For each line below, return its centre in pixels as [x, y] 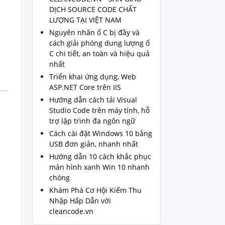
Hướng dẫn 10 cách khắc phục [100, 157]
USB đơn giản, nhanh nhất [93, 144]
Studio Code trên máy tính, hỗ [99, 110]
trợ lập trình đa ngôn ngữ [92, 121]
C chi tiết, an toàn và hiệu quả [99, 54]
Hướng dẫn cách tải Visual [93, 100]
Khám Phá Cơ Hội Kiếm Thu [95, 190]
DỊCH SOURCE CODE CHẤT [93, 10]
